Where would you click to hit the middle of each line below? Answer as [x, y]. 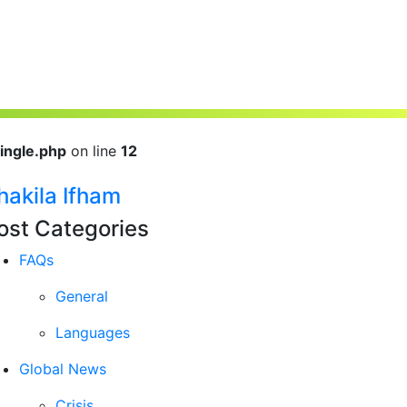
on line [94, 151]
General [82, 296]
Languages [93, 333]
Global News [63, 369]
